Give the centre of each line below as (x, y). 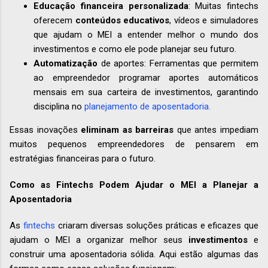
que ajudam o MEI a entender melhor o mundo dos (146, 35)
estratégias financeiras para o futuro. (83, 159)
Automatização (66, 64)
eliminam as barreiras (127, 130)
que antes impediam (216, 130)
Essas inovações (45, 130)
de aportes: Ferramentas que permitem (178, 64)
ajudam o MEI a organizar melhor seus (99, 240)
